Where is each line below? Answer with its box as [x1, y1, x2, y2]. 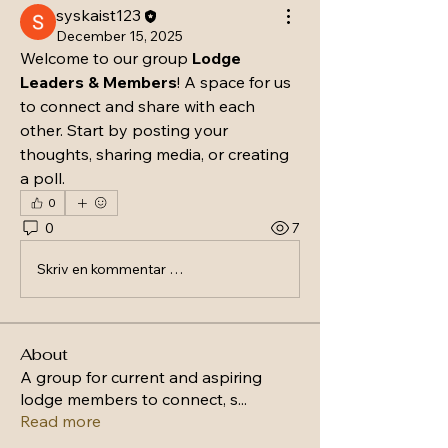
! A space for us [177, 72, 291, 93]
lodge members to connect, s [20, 389, 238, 410]
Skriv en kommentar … [37, 259, 183, 278]
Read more [20, 411, 101, 432]
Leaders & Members [20, 72, 177, 93]
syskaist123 [56, 5, 141, 25]
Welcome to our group [20, 48, 192, 69]
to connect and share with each [20, 96, 255, 117]
